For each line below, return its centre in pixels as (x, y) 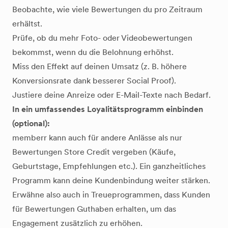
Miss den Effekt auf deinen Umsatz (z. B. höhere (99, 66)
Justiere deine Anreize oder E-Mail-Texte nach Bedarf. (111, 95)
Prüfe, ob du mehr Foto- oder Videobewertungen (102, 38)
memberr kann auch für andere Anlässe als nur (97, 138)
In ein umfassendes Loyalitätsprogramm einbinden (108, 109)
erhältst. (27, 24)
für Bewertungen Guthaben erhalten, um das (94, 209)
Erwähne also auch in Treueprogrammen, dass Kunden (111, 195)
